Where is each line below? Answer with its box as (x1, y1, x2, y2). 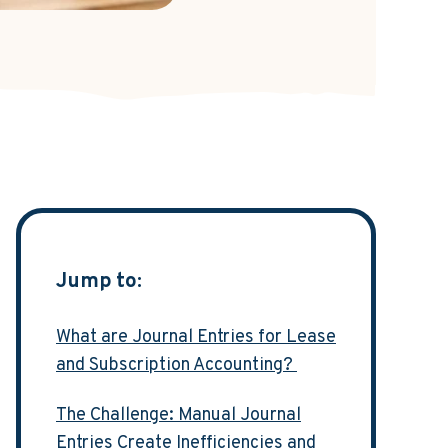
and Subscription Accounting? (56, 354, 297, 377)
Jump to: (56, 268, 142, 295)
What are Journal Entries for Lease (56, 326, 336, 349)
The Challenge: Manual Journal (56, 404, 301, 427)
